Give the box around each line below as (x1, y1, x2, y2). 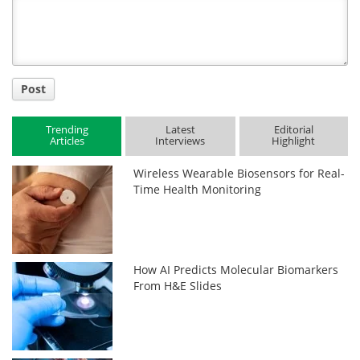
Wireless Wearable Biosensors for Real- (133, 165, 346, 181)
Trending (45, 122, 88, 137)
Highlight (272, 133, 316, 149)
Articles (49, 133, 84, 149)
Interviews (155, 133, 206, 149)
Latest (165, 122, 195, 137)
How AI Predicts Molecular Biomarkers (133, 261, 339, 277)
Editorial (273, 122, 313, 137)
